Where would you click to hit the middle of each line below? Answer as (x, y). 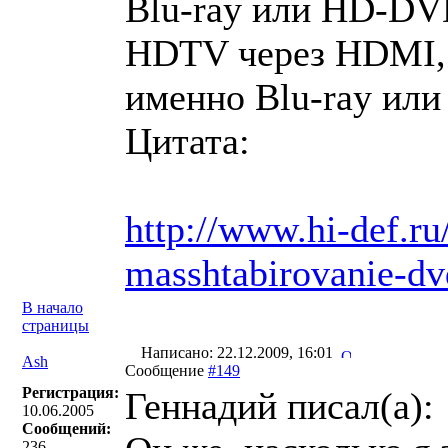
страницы (55, 325)
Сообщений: (66, 428)
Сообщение (166, 370)
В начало (52, 307)
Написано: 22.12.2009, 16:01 (239, 352)
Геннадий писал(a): (279, 406)
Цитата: (187, 141)
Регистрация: (70, 392)
